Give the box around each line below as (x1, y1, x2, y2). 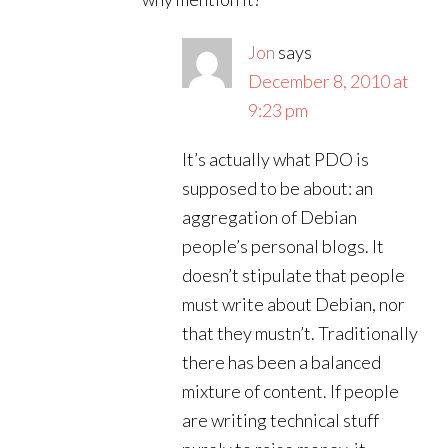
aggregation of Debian (182, 206, 358, 228)
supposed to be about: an (182, 177, 374, 199)
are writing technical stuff (182, 409, 380, 431)
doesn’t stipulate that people (182, 264, 406, 286)
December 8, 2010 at (248, 70, 410, 92)
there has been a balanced (182, 351, 382, 373)
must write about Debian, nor (182, 293, 406, 315)
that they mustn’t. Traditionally (182, 322, 419, 344)
